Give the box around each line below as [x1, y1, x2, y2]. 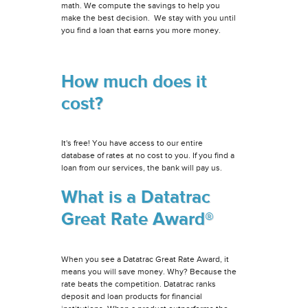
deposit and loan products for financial [61, 291, 203, 301]
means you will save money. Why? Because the [61, 266, 237, 276]
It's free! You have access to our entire [61, 138, 203, 148]
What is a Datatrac [61, 187, 211, 208]
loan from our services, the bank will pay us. [61, 163, 223, 173]
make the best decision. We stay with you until [61, 12, 236, 23]
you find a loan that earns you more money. [61, 25, 221, 35]
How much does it [61, 71, 208, 91]
